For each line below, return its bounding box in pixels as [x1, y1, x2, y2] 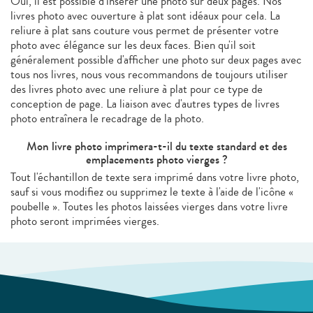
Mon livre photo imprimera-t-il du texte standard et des [26, 137, 287, 155]
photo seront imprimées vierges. [10, 212, 159, 230]
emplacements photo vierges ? [85, 150, 228, 168]
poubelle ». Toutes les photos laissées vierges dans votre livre [10, 197, 288, 215]
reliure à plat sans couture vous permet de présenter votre [10, 21, 279, 39]
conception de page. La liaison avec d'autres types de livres [10, 94, 279, 112]
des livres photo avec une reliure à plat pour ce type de [10, 80, 263, 98]
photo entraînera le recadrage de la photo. [10, 109, 204, 127]
